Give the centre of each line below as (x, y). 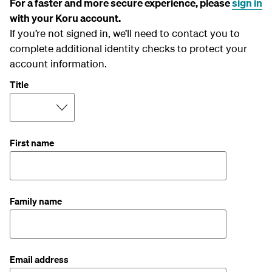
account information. (58, 63)
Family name (36, 201)
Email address (39, 259)
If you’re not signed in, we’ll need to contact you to (125, 33)
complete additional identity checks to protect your (128, 48)
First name (32, 142)
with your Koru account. (65, 18)
